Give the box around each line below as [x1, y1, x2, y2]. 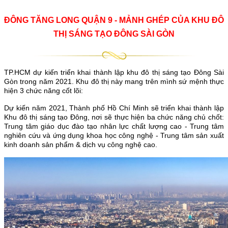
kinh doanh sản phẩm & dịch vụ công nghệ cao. [4, 140, 157, 149]
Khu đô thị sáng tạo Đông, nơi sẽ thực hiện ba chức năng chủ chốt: [4, 112, 224, 121]
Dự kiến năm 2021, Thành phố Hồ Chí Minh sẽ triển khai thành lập [4, 103, 224, 112]
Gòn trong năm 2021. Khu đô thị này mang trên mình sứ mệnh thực [4, 77, 224, 85]
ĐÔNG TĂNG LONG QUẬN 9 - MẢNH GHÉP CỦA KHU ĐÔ [4, 16, 224, 25]
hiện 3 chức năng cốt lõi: [4, 86, 83, 95]
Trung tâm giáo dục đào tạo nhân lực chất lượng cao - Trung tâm [4, 122, 224, 130]
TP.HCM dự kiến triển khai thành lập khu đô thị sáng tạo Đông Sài [4, 68, 224, 76]
